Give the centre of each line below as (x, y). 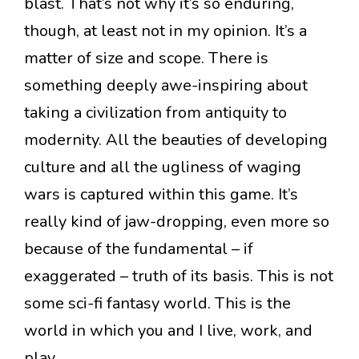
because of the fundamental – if (139, 249)
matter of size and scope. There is (146, 58)
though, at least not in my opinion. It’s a (165, 31)
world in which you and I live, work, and (168, 331)
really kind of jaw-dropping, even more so (177, 222)
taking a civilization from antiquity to (155, 113)
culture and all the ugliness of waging (163, 167)
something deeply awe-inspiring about (166, 86)
